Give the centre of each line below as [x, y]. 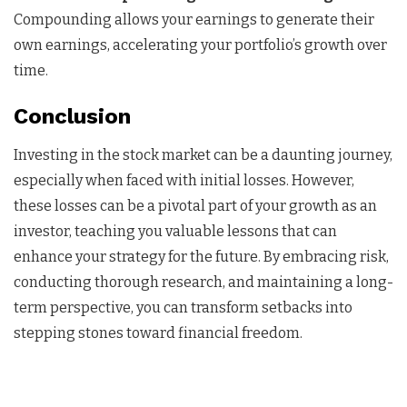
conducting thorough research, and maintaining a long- [203, 282]
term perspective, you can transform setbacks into [183, 307]
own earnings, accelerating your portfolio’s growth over [200, 45]
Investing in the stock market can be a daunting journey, [203, 154]
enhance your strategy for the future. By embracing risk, [201, 256]
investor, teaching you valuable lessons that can [175, 231]
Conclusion [72, 116]
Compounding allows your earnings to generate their [194, 19]
